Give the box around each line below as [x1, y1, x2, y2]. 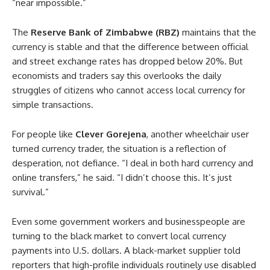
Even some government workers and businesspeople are [12, 216, 245, 227]
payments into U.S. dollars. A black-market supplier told [12, 245, 240, 256]
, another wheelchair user [146, 128, 249, 140]
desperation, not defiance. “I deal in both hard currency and [12, 157, 253, 169]
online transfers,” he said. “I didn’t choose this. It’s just [12, 172, 232, 183]
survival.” [12, 186, 49, 198]
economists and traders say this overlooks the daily [12, 70, 221, 81]
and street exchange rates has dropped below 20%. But [12, 55, 243, 67]
